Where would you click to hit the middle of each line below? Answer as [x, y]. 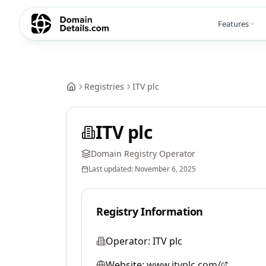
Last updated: [112, 169]
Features [233, 23]
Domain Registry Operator [143, 153]
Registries [104, 86]
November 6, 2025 [165, 169]
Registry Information [150, 211]
